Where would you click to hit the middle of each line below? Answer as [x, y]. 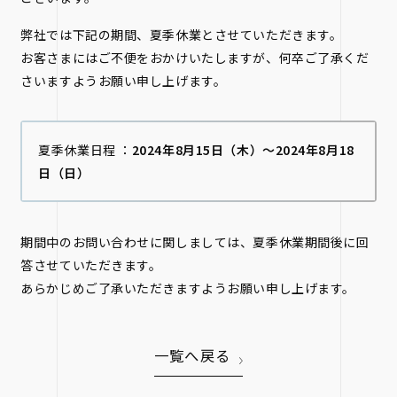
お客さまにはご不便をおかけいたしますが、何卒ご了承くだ [195, 58]
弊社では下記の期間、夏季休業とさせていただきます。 [182, 35]
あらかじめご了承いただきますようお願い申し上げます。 [188, 288]
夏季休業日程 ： [85, 150]
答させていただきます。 [91, 265]
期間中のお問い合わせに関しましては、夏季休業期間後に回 [195, 242]
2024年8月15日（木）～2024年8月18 [243, 150]
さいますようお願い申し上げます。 [124, 81]
